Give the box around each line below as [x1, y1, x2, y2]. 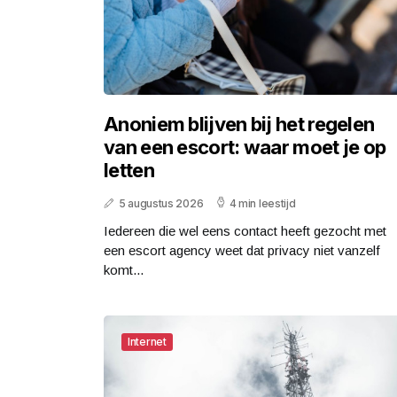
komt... [104, 261, 144, 277]
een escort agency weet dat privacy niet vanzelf [104, 242, 380, 258]
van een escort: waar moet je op [104, 135, 386, 159]
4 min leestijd [229, 196, 296, 210]
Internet [128, 334, 167, 348]
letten [104, 158, 154, 182]
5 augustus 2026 [118, 196, 204, 210]
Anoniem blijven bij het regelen [104, 112, 375, 136]
